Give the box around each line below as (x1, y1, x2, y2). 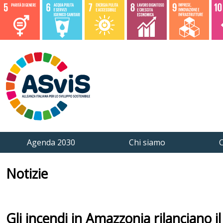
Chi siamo (128, 137, 165, 148)
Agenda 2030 (26, 137, 75, 148)
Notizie (6, 165, 48, 183)
